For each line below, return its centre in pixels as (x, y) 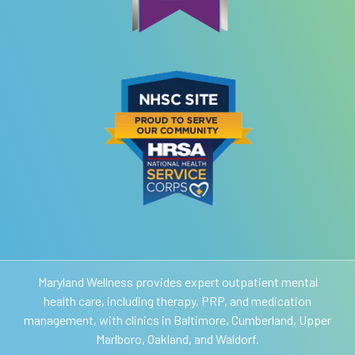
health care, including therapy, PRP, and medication (177, 300)
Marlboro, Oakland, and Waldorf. (177, 338)
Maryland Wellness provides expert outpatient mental (177, 281)
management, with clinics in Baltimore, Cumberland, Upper (177, 319)
